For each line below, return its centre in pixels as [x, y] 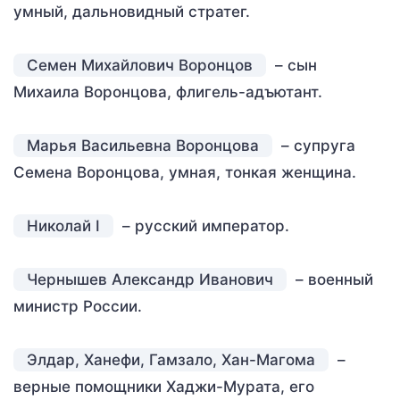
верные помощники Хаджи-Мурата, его [164, 387]
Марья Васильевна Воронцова [143, 146]
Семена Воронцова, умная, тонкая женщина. [185, 172]
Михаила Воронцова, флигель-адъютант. [168, 92]
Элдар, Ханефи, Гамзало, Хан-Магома [171, 360]
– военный [332, 279]
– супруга [316, 146]
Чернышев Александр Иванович [150, 279]
